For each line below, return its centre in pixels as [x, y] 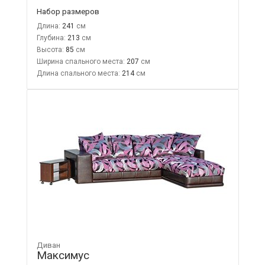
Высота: [50, 49]
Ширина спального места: [80, 61]
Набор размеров [68, 11]
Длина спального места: [78, 73]
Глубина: [51, 38]
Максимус [63, 255]
